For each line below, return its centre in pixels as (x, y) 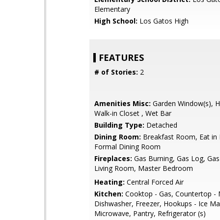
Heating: (110, 182)
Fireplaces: (113, 158)
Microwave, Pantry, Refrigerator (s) (150, 213)
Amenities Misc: (123, 103)
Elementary (112, 9)
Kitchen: (109, 194)
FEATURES (121, 57)
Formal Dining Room (127, 147)
